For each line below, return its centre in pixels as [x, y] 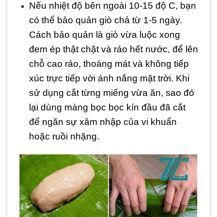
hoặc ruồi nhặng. [64, 136]
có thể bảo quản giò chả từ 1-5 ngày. [105, 20]
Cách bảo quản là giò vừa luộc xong [104, 34]
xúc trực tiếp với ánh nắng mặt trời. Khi [109, 78]
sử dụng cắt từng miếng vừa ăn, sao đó [111, 93]
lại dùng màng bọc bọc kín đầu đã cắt [107, 107]
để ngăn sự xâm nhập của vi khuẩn [103, 122]
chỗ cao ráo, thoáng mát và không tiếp [109, 63]
